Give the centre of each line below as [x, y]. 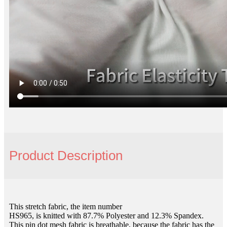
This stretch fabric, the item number [66, 207]
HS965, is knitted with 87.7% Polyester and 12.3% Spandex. [106, 216]
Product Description [66, 156]
